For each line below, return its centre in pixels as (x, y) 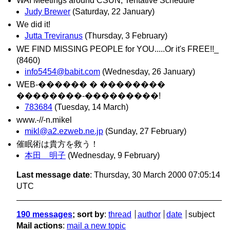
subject (201, 215)
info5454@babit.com (62, 71)
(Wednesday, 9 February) (114, 156)
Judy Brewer (47, 12)
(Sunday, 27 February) (146, 131)
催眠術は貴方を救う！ (57, 144)
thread (120, 215)
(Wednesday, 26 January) (149, 71)
